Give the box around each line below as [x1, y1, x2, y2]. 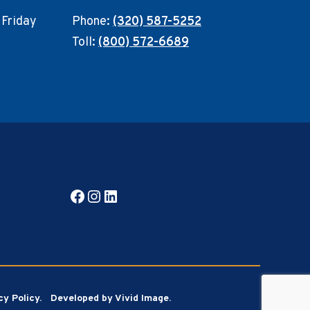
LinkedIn [102, 185, 167, 206]
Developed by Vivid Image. [51, 293, 171, 305]
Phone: [72, 14, 113, 30]
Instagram [85, 185, 163, 206]
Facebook [69, 185, 140, 206]
